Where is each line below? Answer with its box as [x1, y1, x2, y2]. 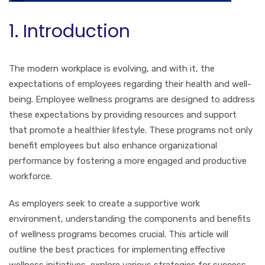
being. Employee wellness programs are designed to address [9, 93, 255, 105]
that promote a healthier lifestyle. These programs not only [9, 124, 253, 135]
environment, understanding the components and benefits [9, 213, 251, 224]
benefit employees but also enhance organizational [9, 140, 217, 151]
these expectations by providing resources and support [9, 109, 237, 120]
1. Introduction [9, 18, 130, 44]
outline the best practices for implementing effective [9, 244, 225, 255]
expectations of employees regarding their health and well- [9, 78, 251, 89]
